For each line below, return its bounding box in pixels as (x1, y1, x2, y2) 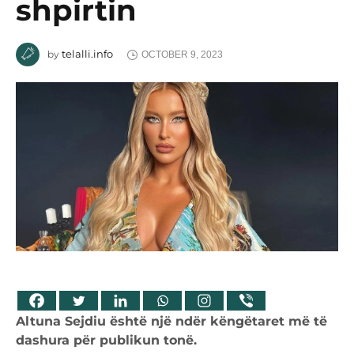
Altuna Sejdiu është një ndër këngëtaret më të (16, 314, 327, 330)
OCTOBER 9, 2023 (141, 49, 223, 61)
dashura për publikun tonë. (16, 333, 197, 348)
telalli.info (62, 47, 113, 60)
